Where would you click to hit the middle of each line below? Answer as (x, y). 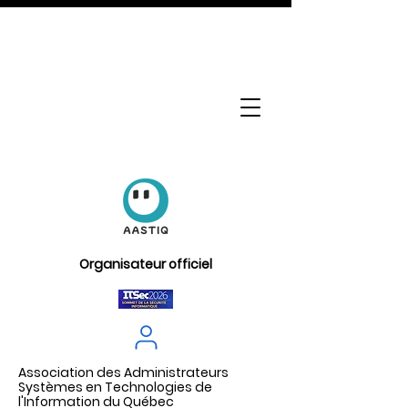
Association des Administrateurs (123, 372)
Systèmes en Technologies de (115, 387)
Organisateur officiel (146, 264)
